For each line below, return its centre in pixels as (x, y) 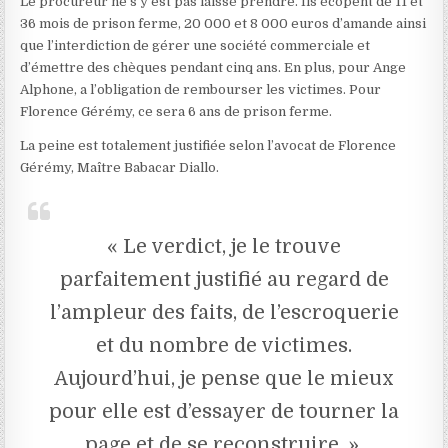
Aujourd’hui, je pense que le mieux (224, 378)
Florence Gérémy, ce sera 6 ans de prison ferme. (176, 111)
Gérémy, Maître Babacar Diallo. (120, 167)
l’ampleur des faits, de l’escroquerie (224, 312)
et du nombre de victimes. (224, 345)
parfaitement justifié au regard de (224, 279)
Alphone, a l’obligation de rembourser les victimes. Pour (201, 89)
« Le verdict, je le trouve (224, 246)
